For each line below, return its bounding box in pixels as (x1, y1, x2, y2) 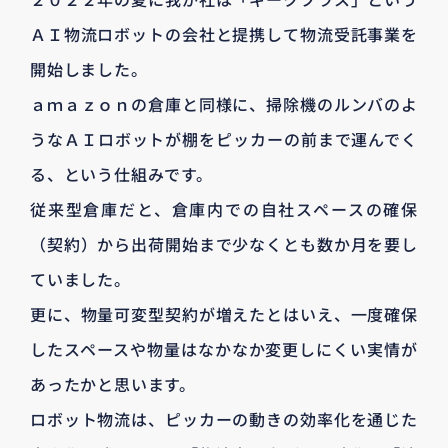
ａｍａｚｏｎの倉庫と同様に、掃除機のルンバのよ (30, 91, 418, 116)
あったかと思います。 (30, 371, 196, 396)
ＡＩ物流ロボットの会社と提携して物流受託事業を (30, 21, 418, 46)
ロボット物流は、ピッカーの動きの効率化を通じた (30, 406, 418, 431)
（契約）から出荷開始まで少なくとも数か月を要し (30, 231, 418, 256)
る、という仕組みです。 (30, 161, 213, 186)
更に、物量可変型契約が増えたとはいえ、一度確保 (30, 301, 418, 326)
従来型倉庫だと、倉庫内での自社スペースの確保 (30, 196, 418, 221)
